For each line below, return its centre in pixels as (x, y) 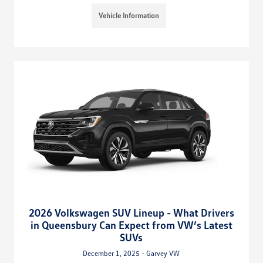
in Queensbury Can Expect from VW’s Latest (131, 225)
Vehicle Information (129, 16)
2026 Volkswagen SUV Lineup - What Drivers (131, 212)
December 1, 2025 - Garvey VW (131, 253)
